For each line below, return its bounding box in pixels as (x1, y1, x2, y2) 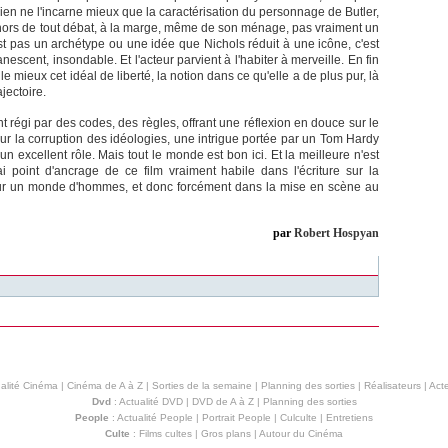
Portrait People (202, 412, 271, 424)
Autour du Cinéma (259, 428, 343, 440)
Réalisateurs (363, 380, 421, 392)
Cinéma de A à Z (66, 380, 143, 392)
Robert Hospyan (294, 226, 379, 241)
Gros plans (201, 428, 251, 440)
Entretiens (326, 412, 373, 424)
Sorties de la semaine (151, 380, 252, 392)
